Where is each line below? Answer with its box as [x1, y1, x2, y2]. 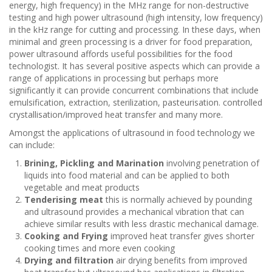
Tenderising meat [24, 194, 103, 205]
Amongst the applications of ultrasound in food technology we [9, 127, 255, 138]
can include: [9, 139, 55, 151]
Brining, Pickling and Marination [24, 157, 164, 169]
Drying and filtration [24, 254, 114, 266]
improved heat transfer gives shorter [108, 230, 254, 242]
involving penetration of [164, 157, 259, 169]
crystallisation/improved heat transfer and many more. [9, 109, 223, 120]
